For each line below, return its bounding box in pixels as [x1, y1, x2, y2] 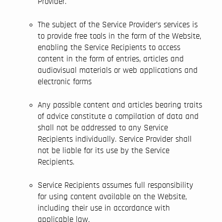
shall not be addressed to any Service [38, 123, 168, 132]
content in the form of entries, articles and [38, 55, 184, 63]
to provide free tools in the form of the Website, [38, 32, 201, 40]
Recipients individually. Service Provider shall [38, 135, 192, 143]
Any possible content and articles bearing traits [38, 101, 202, 109]
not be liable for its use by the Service [38, 146, 169, 155]
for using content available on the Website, [38, 192, 187, 201]
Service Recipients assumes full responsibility [38, 181, 193, 189]
